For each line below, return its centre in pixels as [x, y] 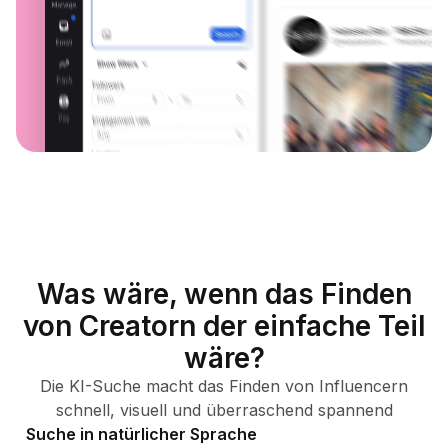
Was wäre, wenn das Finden [224, 293]
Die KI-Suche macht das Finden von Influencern [224, 385]
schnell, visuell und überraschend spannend [224, 409]
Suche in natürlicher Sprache [141, 433]
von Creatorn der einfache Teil [224, 325]
